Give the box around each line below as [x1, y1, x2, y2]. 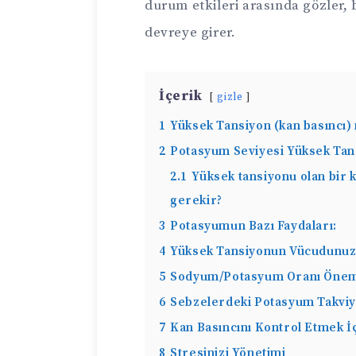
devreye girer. [145, 24, 236, 41]
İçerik [159, 87, 203, 105]
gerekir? [170, 193, 222, 208]
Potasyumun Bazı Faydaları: [170, 219, 337, 234]
